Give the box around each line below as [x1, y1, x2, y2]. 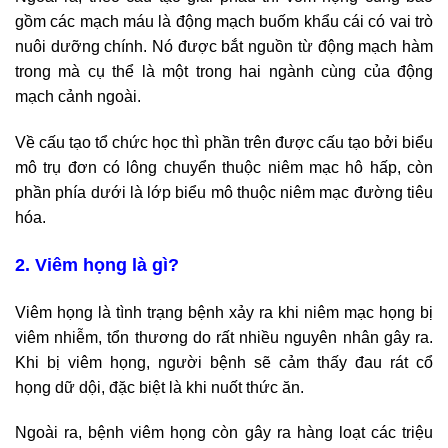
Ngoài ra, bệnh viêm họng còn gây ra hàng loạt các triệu [15, 424, 433, 442]
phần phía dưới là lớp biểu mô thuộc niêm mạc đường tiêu [15, 183, 433, 201]
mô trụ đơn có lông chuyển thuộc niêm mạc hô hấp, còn [15, 158, 433, 176]
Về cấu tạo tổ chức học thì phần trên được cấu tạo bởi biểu [15, 133, 433, 151]
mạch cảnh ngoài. [15, 88, 141, 106]
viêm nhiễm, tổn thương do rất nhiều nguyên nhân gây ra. [15, 328, 433, 346]
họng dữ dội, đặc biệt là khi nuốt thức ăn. [15, 378, 304, 396]
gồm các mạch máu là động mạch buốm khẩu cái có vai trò [15, 13, 433, 31]
